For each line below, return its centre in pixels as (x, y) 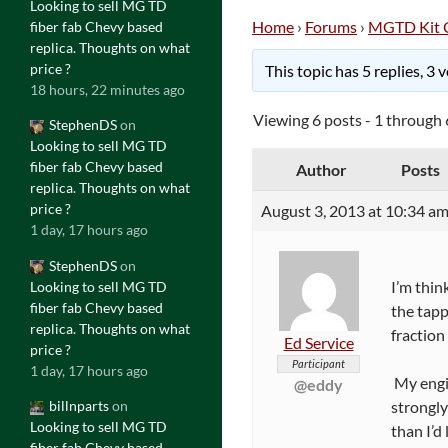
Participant (318, 363)
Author (321, 169)
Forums (331, 26)
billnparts (79, 406)
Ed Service (318, 342)
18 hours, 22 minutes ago (107, 89)
